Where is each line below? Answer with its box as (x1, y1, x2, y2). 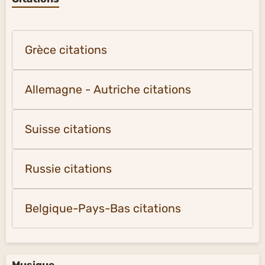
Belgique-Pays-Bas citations (25, 202, 181, 216)
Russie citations (25, 162, 112, 176)
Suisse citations (25, 122, 111, 137)
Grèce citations (25, 43, 107, 57)
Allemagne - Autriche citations (25, 83, 191, 97)
